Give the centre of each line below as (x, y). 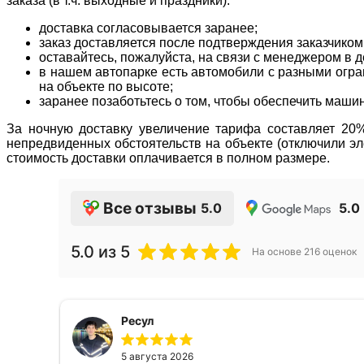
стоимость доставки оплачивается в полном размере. (170, 158)
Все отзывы (150, 208)
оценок (338, 252)
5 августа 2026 (157, 356)
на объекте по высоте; (106, 86)
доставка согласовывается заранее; (148, 28)
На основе (278, 252)
